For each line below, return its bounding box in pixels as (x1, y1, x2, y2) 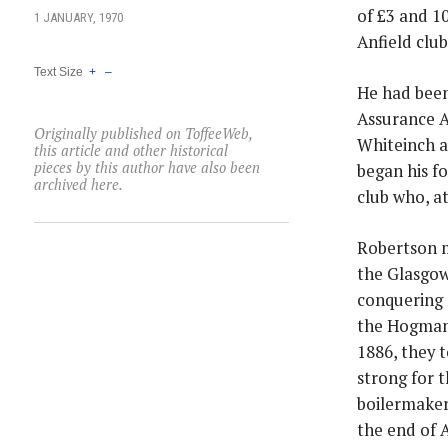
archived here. (33, 174, 123, 194)
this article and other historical (33, 140, 228, 160)
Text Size (33, 64, 89, 79)
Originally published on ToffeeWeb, (33, 123, 252, 143)
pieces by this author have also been (33, 157, 260, 177)
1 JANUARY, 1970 (33, 10, 123, 26)
